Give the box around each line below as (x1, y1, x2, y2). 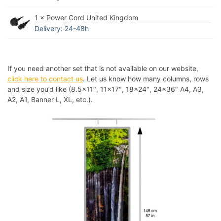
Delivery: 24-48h (35, 24, 89, 33)
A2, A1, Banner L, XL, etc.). (7, 95, 93, 104)
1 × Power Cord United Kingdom (35, 13, 138, 22)
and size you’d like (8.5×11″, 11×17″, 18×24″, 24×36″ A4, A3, (7, 85, 204, 94)
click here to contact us (7, 74, 83, 83)
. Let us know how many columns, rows (83, 74, 209, 83)
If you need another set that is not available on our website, (7, 64, 198, 73)
